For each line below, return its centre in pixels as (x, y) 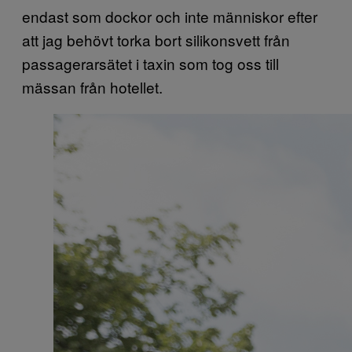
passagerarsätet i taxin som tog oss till (150, 63)
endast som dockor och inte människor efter (170, 16)
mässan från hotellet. (92, 87)
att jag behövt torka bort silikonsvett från (156, 40)
